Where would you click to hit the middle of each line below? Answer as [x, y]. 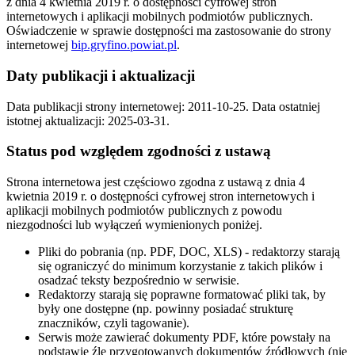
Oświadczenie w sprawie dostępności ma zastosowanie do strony [169, 31]
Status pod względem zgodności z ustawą [139, 151]
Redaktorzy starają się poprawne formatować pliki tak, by [182, 294]
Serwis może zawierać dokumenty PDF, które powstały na [184, 337]
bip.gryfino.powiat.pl [124, 45]
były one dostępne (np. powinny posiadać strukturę [166, 309]
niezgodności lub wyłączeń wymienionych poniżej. [134, 225]
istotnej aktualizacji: [57, 120]
